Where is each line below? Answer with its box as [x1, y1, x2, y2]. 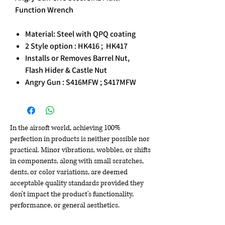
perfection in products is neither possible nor [10, 134, 150, 144]
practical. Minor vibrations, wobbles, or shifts [10, 145, 151, 155]
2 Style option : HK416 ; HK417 [25, 41, 128, 52]
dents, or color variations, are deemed [10, 167, 128, 177]
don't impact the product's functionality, [10, 189, 134, 199]
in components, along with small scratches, [10, 156, 144, 166]
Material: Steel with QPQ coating [25, 29, 136, 40]
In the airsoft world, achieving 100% [10, 123, 120, 133]
